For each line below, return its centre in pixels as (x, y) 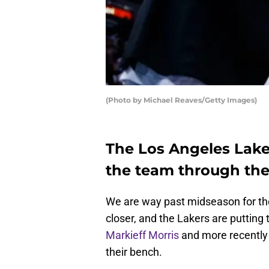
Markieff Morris (142, 235)
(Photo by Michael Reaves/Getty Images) (181, 100)
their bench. (134, 252)
